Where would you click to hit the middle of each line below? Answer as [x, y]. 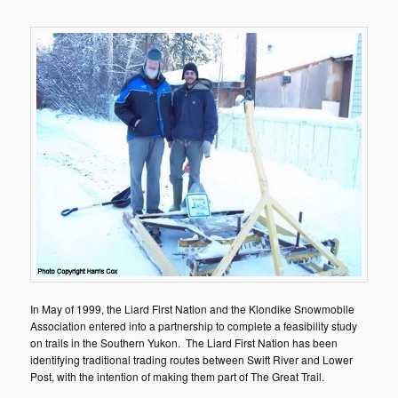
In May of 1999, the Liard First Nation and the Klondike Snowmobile [193, 308]
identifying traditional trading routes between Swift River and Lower [192, 359]
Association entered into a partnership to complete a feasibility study [194, 325]
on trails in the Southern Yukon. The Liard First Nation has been [184, 342]
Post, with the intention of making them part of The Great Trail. [178, 376]
